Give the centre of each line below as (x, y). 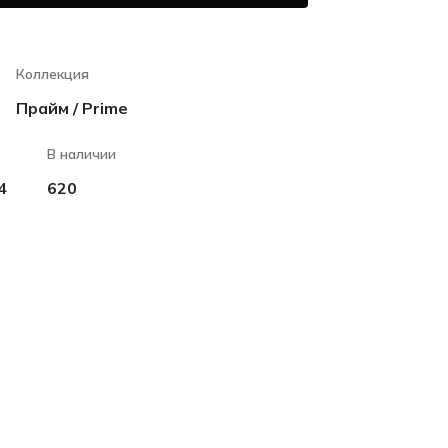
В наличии (81, 154)
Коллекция (52, 74)
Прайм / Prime (72, 108)
